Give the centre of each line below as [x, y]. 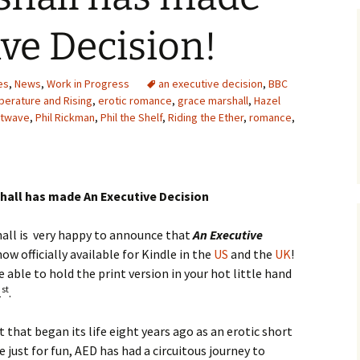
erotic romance [135, 100]
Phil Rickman [65, 117]
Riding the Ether [206, 117]
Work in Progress [88, 84]
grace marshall [213, 100]
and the [252, 254]
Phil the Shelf [131, 117]
